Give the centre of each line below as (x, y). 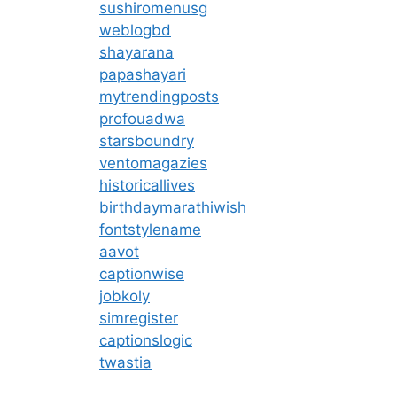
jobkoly (125, 296)
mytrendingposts (159, 96)
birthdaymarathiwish (173, 207)
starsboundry (147, 140)
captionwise (142, 273)
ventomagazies (153, 163)
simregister (139, 318)
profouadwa (142, 118)
